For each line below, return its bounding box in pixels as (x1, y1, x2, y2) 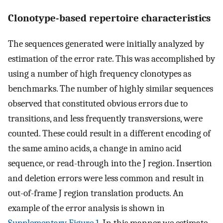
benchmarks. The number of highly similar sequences (8, 83, 213, 94)
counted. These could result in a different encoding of (8, 127, 211, 139)
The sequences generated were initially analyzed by (8, 38, 204, 49)
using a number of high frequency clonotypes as (8, 68, 191, 79)
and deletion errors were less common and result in (8, 172, 204, 184)
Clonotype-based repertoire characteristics (8, 12, 211, 24)
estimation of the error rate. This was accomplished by (8, 53, 215, 64)
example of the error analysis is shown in (8, 202, 165, 214)
